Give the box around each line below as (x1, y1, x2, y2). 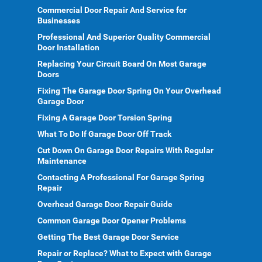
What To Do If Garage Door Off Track (37, 129, 171, 139)
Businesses (37, 16, 80, 25)
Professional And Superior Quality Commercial (37, 32, 211, 42)
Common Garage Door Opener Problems (37, 216, 186, 225)
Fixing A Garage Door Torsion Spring (37, 113, 172, 122)
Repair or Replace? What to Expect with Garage (37, 249, 212, 258)
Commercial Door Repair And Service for (37, 5, 187, 15)
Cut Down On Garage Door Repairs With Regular (37, 146, 213, 155)
